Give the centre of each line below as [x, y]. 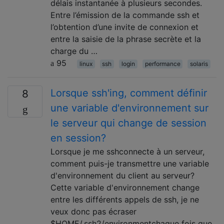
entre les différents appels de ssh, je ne [125, 199]
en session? [78, 138]
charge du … [74, 51]
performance [162, 64]
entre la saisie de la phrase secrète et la [126, 39]
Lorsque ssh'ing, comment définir [129, 93]
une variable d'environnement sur [129, 108]
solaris [199, 64]
